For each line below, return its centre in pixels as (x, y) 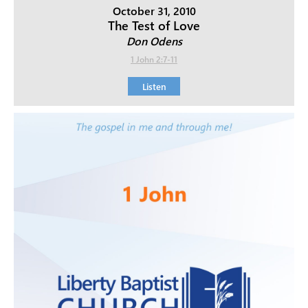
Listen (154, 87)
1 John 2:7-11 (154, 59)
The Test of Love (154, 26)
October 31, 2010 (154, 11)
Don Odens (154, 41)
